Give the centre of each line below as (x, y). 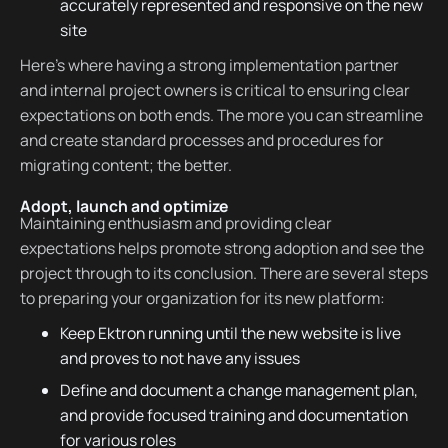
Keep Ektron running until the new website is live (230, 332)
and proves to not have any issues (179, 357)
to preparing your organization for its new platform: (202, 297)
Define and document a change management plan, (238, 390)
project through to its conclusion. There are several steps (223, 272)
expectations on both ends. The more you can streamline (221, 115)
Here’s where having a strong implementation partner (209, 65)
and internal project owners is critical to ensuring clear (214, 90)
